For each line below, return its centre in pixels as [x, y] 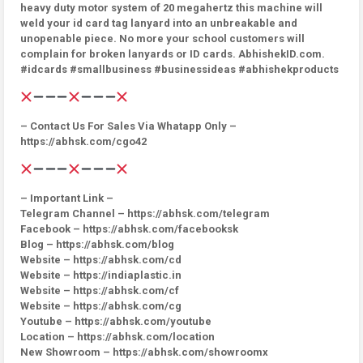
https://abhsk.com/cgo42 [83, 141]
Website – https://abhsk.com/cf [100, 290]
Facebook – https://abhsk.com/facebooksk [129, 229]
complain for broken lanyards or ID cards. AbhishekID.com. [173, 54]
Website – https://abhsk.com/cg [101, 306]
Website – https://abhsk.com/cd [101, 260]
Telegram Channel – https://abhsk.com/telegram [145, 214]
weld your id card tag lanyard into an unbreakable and [159, 23]
